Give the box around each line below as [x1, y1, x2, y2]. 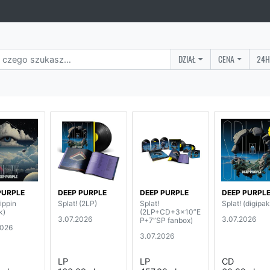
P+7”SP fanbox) [140, 215, 193, 225]
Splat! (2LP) [58, 198, 97, 208]
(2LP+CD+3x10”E [140, 207, 201, 216]
